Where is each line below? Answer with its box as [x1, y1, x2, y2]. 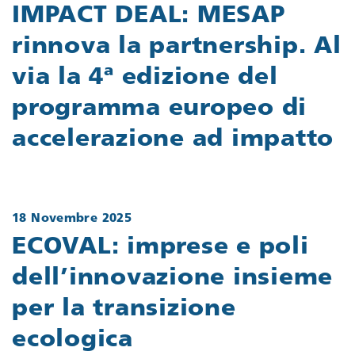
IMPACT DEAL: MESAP [12, 3, 285, 29]
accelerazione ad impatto [12, 127, 334, 152]
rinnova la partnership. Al [12, 34, 342, 59]
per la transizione [12, 297, 236, 323]
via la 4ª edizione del [12, 65, 278, 90]
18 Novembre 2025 [12, 212, 132, 225]
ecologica [12, 328, 133, 353]
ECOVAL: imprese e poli [12, 235, 309, 261]
